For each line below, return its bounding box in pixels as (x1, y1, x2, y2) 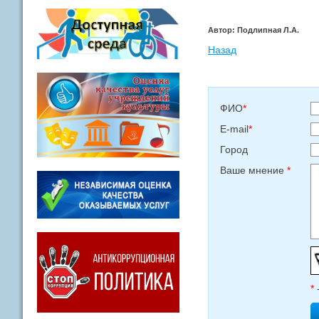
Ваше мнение (220, 164, 287, 176)
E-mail (220, 122, 249, 135)
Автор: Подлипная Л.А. (208, 25, 299, 34)
